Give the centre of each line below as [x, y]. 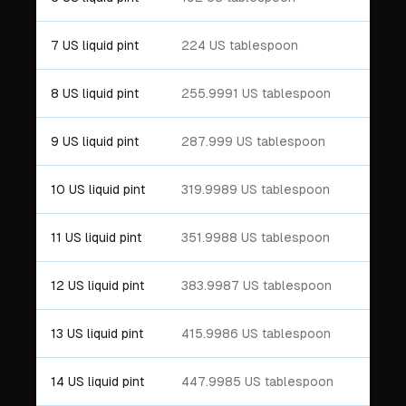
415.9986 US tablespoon [256, 333]
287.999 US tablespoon [253, 141]
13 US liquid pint [97, 333]
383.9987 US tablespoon [256, 285]
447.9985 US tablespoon [257, 382]
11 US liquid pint [96, 237]
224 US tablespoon [240, 45]
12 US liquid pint [97, 285]
